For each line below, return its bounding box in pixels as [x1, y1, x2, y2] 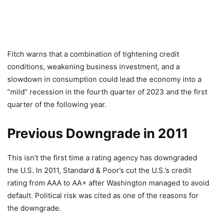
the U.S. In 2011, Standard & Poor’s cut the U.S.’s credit [7, 166, 191, 175]
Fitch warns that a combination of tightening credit [7, 49, 179, 59]
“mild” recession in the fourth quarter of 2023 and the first [7, 87, 207, 96]
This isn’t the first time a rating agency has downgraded [7, 153, 197, 162]
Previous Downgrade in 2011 [7, 125, 188, 141]
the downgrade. [7, 203, 61, 213]
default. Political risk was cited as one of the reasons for [7, 191, 199, 200]
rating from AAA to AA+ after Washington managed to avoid [7, 178, 209, 187]
